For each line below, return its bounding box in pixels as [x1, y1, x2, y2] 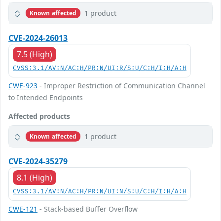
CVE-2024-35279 [8, 156, 68, 167]
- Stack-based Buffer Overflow [37, 204, 138, 214]
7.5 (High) [17, 49, 52, 60]
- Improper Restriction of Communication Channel [37, 81, 205, 90]
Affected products [8, 111, 70, 121]
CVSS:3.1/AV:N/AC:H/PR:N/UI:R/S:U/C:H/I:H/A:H [13, 65, 186, 72]
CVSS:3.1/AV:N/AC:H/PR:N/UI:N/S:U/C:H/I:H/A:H [13, 188, 186, 195]
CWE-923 [8, 81, 37, 90]
